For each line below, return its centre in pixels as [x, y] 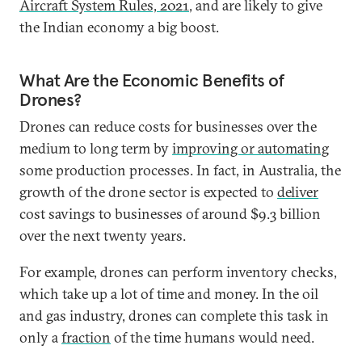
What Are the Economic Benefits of [152, 80]
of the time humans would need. [213, 337]
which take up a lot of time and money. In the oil [169, 294]
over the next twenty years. [103, 236]
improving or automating [250, 148]
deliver [298, 192]
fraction [86, 337]
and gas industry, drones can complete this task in [174, 316]
